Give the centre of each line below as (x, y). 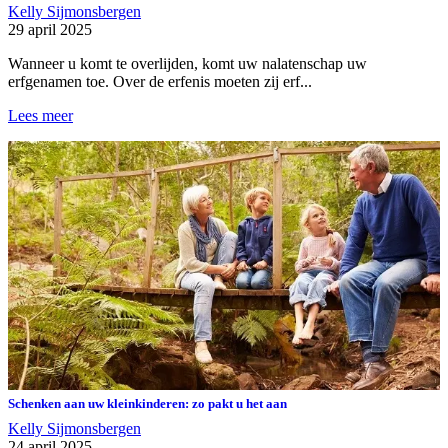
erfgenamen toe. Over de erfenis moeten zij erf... (160, 82)
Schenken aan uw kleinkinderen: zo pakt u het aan (147, 403)
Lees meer (40, 116)
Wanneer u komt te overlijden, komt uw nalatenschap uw (187, 64)
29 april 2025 (50, 30)
